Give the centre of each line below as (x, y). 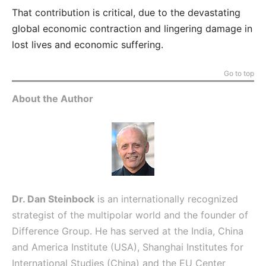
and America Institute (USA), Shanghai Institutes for (128, 247)
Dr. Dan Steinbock (53, 199)
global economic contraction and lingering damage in (132, 28)
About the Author (53, 99)
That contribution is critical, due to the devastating (126, 12)
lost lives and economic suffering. (88, 45)
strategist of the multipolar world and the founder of (130, 215)
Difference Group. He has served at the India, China (128, 231)
